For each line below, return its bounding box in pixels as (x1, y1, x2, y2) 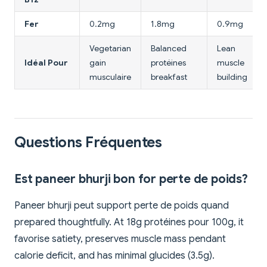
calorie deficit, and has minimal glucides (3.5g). (14, 250, 215, 262)
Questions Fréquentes (14, 133, 162, 152)
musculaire (89, 72, 131, 83)
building (217, 72, 247, 83)
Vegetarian (89, 43, 131, 54)
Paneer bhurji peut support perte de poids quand (14, 200, 229, 212)
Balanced (151, 43, 187, 54)
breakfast (151, 72, 187, 83)
